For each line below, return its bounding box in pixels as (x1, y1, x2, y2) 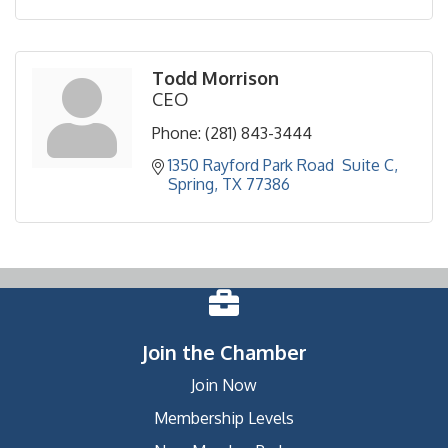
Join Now (191, 375, 257, 396)
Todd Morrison (152, 67, 279, 90)
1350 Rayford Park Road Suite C (168, 155, 394, 176)
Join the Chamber (141, 339, 307, 366)
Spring (168, 174, 214, 195)
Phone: (152, 123, 201, 144)
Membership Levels (154, 408, 294, 429)
